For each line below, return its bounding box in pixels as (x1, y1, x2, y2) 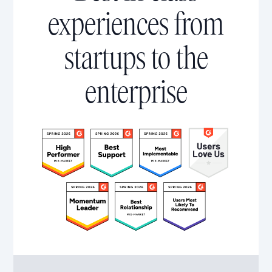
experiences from (48, 7, 224, 41)
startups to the (64, 41, 208, 75)
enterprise (84, 75, 188, 109)
